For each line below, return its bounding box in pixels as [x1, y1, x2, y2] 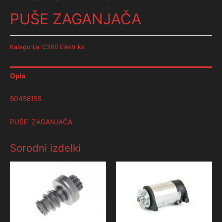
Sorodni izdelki [10, 142, 81, 155]
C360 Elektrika [42, 43, 85, 51]
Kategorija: [10, 43, 42, 51]
